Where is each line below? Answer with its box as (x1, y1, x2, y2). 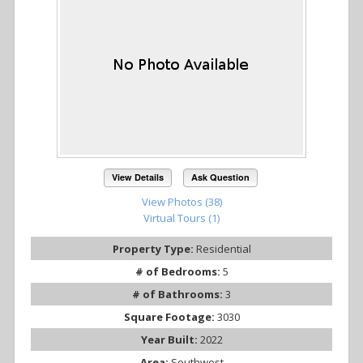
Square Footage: (123, 310, 217, 325)
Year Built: (140, 332, 200, 348)
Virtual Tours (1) (143, 211, 220, 226)
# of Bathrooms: (132, 287, 225, 302)
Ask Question (190, 171, 250, 184)
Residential (195, 241, 251, 257)
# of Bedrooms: (135, 264, 223, 280)
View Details (112, 171, 164, 184)
